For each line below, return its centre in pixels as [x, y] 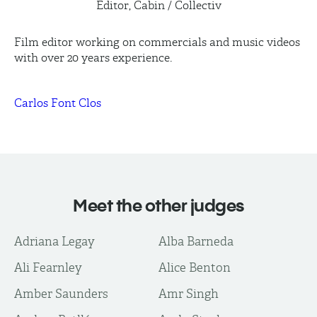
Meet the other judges [158, 205]
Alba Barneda [196, 241]
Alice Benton [195, 267]
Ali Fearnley [48, 267]
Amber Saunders [61, 294]
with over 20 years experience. [93, 58]
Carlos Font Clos [58, 103]
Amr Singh [189, 294]
